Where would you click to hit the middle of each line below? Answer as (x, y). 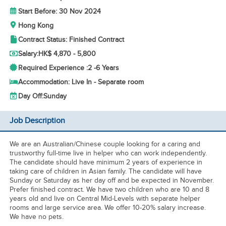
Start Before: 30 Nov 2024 (59, 11)
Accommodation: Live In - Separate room (81, 82)
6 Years (107, 68)
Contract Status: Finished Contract (71, 40)
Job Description (37, 121)
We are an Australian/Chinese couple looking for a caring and (105, 144)
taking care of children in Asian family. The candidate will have (105, 171)
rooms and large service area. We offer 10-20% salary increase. (107, 208)
